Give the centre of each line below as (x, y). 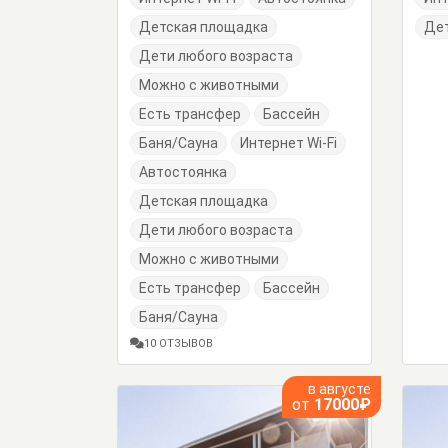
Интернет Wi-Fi (288, 143)
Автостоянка (183, 172)
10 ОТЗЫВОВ (178, 343)
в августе (339, 389)
